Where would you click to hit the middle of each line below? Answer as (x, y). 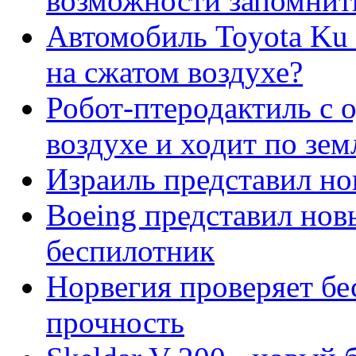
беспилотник (130, 251)
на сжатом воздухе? (174, 72)
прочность (115, 323)
